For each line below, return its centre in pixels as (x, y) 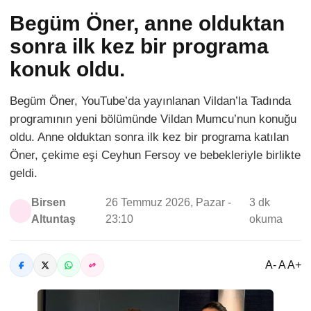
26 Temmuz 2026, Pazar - (169, 202)
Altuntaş (54, 219)
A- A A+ (283, 264)
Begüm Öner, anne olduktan (147, 23)
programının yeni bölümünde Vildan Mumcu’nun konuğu (153, 119)
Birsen (49, 202)
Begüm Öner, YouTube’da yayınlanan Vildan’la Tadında (150, 101)
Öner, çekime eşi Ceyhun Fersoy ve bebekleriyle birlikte (155, 155)
